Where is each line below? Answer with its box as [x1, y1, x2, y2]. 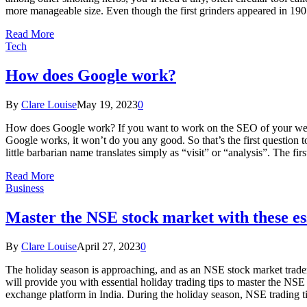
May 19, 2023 [77, 99, 138, 111]
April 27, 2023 [77, 241, 140, 252]
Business [5, 182, 44, 195]
